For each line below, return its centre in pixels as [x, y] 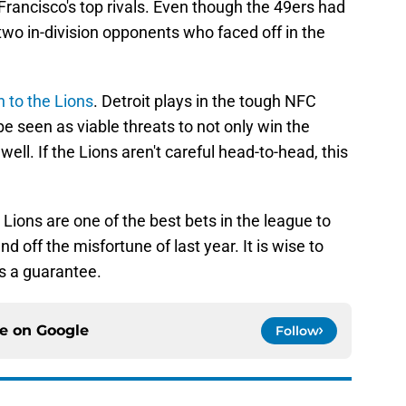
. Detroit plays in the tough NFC [205, 101]
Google [63, 331]
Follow [297, 331]
